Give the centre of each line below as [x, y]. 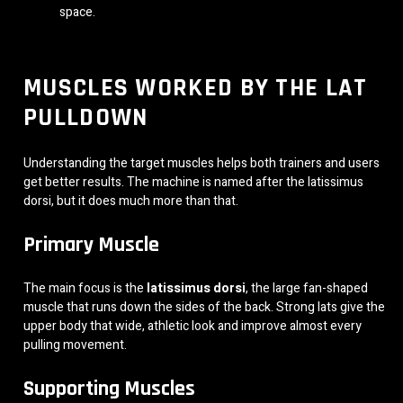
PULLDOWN [86, 118]
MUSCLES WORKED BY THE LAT [196, 89]
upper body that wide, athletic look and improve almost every [193, 327]
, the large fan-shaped [307, 289]
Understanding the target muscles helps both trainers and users [201, 164]
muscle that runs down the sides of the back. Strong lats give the [204, 308]
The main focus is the [85, 289]
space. [77, 12]
